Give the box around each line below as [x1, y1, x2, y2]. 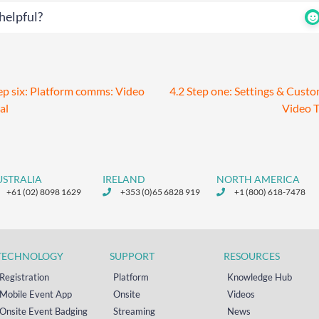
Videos [227, 288, 255, 300]
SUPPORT [110, 249, 155, 262]
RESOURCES [224, 249, 280, 262]
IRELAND [103, 173, 145, 186]
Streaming [113, 305, 155, 317]
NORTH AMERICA [216, 173, 300, 186]
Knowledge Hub [227, 271, 292, 283]
